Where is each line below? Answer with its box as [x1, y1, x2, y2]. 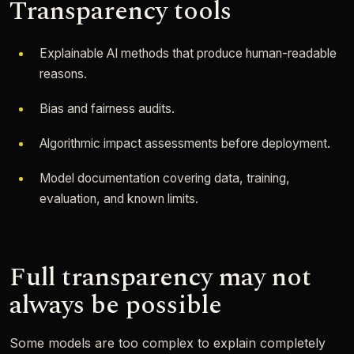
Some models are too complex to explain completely [9, 335, 326, 351]
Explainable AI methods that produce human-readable [40, 46, 337, 61]
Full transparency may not [9, 258, 311, 297]
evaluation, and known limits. [40, 191, 198, 206]
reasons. [40, 66, 87, 81]
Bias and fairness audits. [40, 101, 175, 116]
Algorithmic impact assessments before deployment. [40, 136, 330, 151]
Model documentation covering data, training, [40, 171, 290, 186]
